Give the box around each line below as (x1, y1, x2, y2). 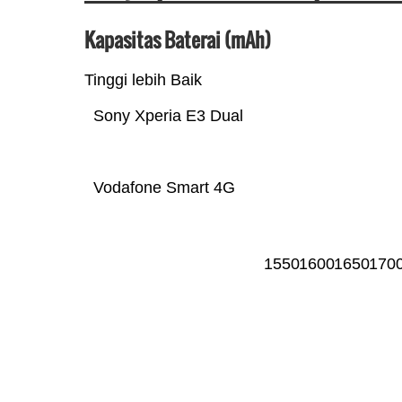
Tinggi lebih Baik (83, 70, 202, 89)
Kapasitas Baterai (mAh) (83, 24, 271, 54)
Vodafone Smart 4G (92, 178, 235, 197)
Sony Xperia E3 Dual (92, 106, 243, 125)
